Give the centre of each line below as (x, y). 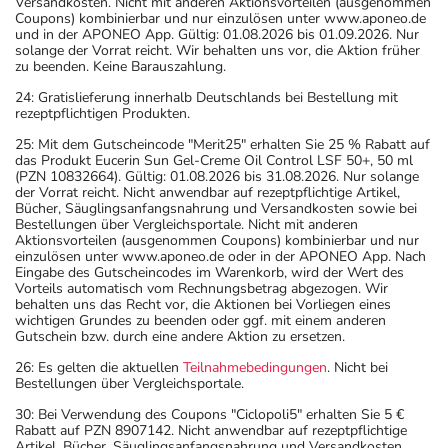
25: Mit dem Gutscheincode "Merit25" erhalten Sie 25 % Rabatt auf (222, 144)
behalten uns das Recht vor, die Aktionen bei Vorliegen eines (203, 304)
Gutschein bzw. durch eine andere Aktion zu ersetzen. (180, 336)
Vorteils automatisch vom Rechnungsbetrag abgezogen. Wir (201, 288)
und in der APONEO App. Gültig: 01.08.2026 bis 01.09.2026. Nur (217, 34)
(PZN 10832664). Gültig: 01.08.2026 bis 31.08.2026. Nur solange (217, 176)
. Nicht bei (357, 367)
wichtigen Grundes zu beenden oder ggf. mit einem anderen (200, 320)
